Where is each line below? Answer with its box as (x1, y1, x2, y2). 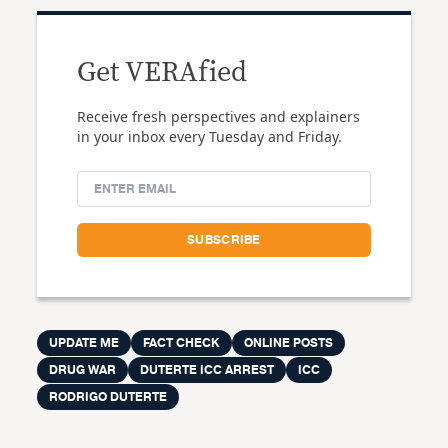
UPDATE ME (49, 332, 120, 353)
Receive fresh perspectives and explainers (77, 106, 361, 126)
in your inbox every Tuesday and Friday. (77, 126, 343, 146)
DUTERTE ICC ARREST (140, 359, 275, 380)
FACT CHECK (143, 332, 221, 353)
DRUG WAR (49, 359, 117, 380)
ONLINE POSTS (244, 332, 334, 353)
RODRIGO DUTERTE (49, 386, 168, 407)
